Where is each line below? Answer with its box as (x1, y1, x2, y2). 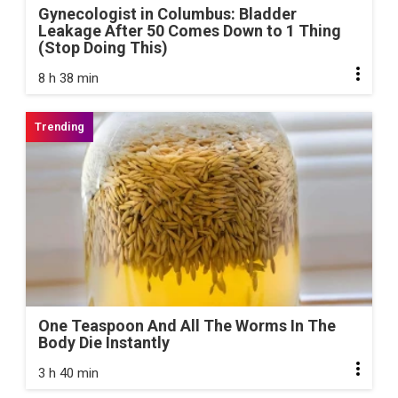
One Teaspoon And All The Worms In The (38, 316, 336, 336)
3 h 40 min (38, 365, 99, 382)
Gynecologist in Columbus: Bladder (38, 4, 297, 23)
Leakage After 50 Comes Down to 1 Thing (38, 20, 341, 40)
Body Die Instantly (38, 333, 170, 353)
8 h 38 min (38, 69, 99, 86)
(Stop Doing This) (38, 37, 168, 57)
